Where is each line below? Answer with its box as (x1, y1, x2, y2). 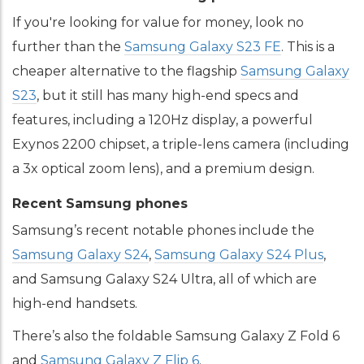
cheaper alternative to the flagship (12, 63, 240, 79)
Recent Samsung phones (12, 196, 188, 211)
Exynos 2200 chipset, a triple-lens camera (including (12, 136, 349, 152)
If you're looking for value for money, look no (12, 15, 304, 30)
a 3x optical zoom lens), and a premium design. (12, 161, 314, 176)
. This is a (281, 39, 335, 54)
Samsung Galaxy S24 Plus (154, 247, 323, 262)
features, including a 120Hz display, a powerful (12, 112, 313, 128)
